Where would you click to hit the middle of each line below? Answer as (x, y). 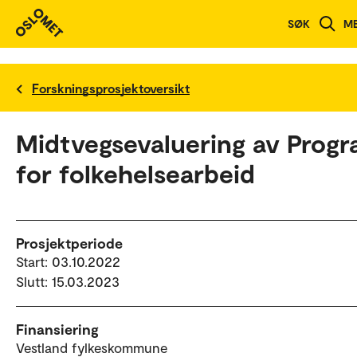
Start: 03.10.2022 (68, 261)
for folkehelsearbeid (135, 173)
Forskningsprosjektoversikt (111, 88)
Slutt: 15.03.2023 (68, 281)
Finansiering (57, 329)
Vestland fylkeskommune (92, 347)
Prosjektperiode (69, 243)
